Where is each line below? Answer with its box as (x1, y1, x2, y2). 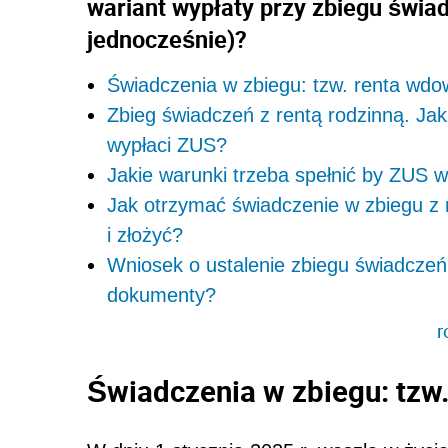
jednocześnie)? (87, 23, 247, 56)
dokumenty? (107, 284, 216, 307)
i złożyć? (107, 224, 183, 247)
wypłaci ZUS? (107, 134, 227, 157)
